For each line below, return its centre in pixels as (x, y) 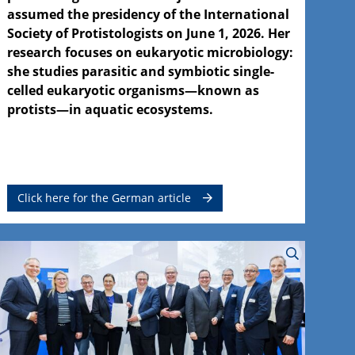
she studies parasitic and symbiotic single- (140, 71)
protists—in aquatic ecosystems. (110, 109)
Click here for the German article (104, 197)
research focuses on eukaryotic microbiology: (150, 52)
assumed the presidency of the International (148, 14)
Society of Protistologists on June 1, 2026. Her (148, 33)
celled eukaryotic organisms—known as (133, 90)
